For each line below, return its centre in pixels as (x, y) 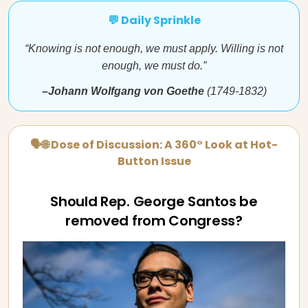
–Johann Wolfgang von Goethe (124, 91)
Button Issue (154, 161)
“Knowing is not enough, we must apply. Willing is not (154, 48)
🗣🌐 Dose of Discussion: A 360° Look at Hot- (154, 145)
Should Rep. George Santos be (154, 201)
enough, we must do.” (154, 66)
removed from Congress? (154, 221)
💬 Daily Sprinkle (154, 20)
